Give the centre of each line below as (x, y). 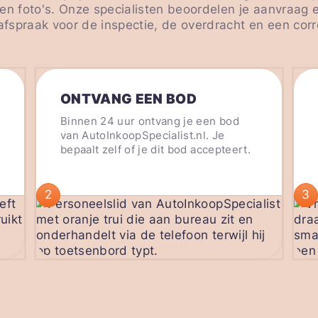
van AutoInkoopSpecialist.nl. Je (143, 135)
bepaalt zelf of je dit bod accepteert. (155, 149)
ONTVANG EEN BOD (129, 99)
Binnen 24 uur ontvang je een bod (150, 121)
